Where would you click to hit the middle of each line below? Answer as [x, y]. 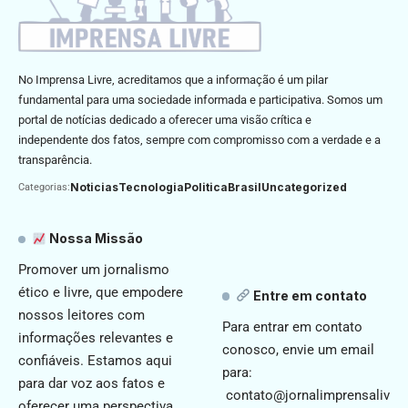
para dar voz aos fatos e [92, 384]
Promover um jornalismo [94, 270]
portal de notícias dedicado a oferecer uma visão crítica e [165, 119]
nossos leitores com [82, 316]
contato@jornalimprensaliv [308, 395]
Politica [206, 187]
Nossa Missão [95, 239]
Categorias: [44, 187]
